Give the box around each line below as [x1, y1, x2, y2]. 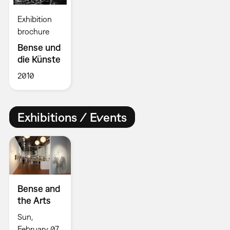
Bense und [17, 42, 61, 53]
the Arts [17, 195, 51, 206]
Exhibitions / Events [17, 109, 127, 124]
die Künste [17, 54, 61, 65]
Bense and [17, 183, 60, 194]
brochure [17, 27, 49, 36]
